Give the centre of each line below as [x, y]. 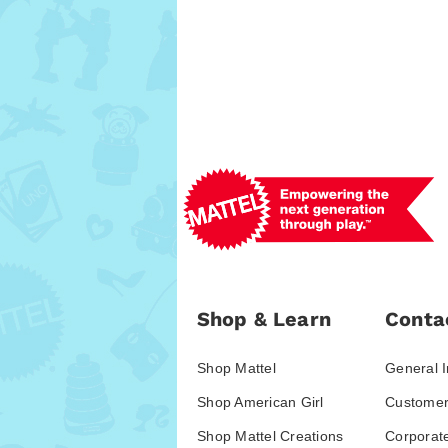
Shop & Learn [264, 319]
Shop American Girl [260, 402]
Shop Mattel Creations [270, 436]
